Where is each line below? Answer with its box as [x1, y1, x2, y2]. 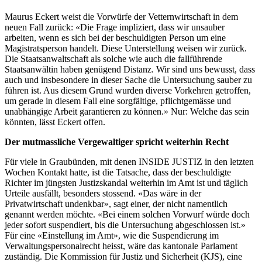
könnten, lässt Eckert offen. [5, 116, 105, 127]
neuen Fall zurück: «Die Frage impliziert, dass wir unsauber [5, 22, 225, 32]
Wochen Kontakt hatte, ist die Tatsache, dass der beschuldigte [5, 167, 231, 177]
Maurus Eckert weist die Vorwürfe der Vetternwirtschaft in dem [5, 11, 238, 22]
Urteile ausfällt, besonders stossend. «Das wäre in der [5, 188, 201, 198]
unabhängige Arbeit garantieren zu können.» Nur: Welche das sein [5, 106, 249, 116]
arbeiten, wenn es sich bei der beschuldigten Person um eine [5, 32, 226, 43]
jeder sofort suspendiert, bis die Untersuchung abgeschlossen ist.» [5, 219, 246, 230]
